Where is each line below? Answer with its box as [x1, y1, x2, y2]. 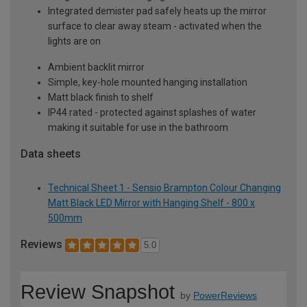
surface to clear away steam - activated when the [48, 20, 262, 32]
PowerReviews [193, 290, 257, 302]
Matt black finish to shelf [48, 91, 153, 103]
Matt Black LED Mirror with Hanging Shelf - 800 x [48, 197, 255, 209]
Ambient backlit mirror [48, 61, 145, 73]
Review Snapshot [21, 281, 175, 304]
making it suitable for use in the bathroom [48, 121, 228, 133]
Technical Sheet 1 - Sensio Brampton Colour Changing [48, 182, 281, 194]
